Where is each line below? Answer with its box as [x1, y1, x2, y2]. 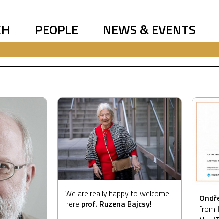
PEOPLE [35, 20, 78, 39]
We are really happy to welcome [65, 187, 169, 199]
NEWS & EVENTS [103, 20, 196, 39]
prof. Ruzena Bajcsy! [81, 198, 152, 210]
